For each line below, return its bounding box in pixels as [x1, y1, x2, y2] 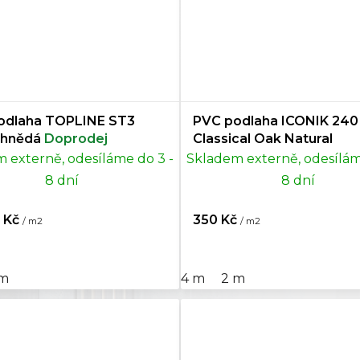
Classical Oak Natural [193, 131, 333, 147]
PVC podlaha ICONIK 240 [193, 113, 358, 129]
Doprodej [43, 131, 108, 147]
